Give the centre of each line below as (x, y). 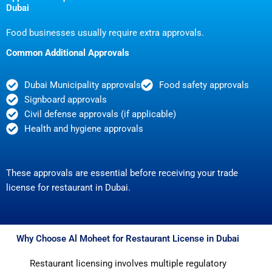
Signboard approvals (66, 100)
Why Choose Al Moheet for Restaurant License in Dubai (128, 239)
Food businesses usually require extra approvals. (105, 33)
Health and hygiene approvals (84, 129)
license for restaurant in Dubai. (68, 188)
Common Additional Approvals (68, 53)
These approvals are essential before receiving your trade (122, 173)
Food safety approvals (204, 85)
